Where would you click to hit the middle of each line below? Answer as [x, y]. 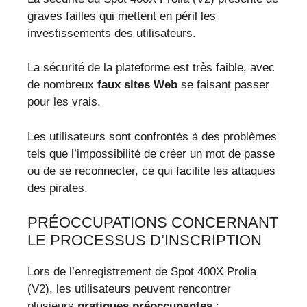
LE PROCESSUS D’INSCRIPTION [145, 241]
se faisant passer [223, 85]
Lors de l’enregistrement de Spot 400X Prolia [142, 272]
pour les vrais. [64, 102]
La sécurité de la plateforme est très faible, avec [151, 68]
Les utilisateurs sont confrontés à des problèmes [152, 136]
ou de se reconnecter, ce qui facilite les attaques [151, 171]
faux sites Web [137, 85]
